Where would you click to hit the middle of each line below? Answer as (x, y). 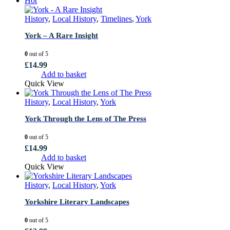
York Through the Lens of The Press (85, 118)
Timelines (116, 18)
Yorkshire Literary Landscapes (77, 202)
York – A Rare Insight (61, 35)
